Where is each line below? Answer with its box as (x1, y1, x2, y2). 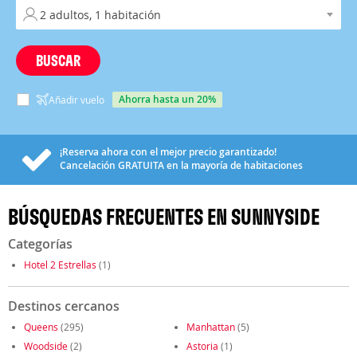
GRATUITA (118, 159, 164, 172)
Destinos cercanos (8, 297, 120, 315)
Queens (24, 320, 58, 333)
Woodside (24, 339, 68, 352)
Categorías (8, 235, 73, 253)
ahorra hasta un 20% (125, 92, 216, 106)
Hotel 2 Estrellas (24, 258, 96, 271)
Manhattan (186, 320, 235, 333)
